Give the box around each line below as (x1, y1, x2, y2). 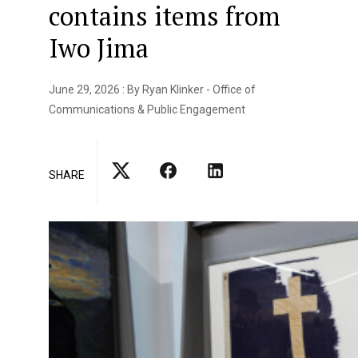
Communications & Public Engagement (49, 103, 245, 117)
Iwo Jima (49, 31, 149, 66)
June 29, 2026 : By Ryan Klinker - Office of (49, 83, 256, 97)
